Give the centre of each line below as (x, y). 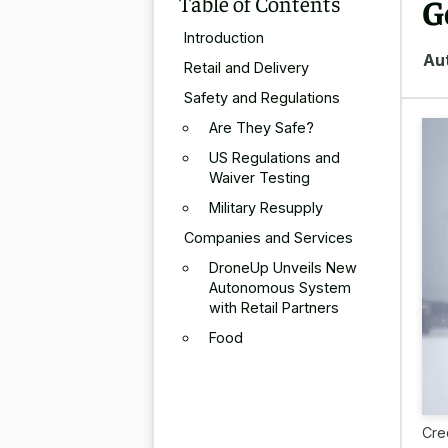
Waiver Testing (259, 177)
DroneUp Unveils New (283, 267)
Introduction (224, 37)
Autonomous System (280, 287)
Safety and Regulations (262, 97)
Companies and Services (268, 237)
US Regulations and (274, 157)
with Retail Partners (274, 307)
